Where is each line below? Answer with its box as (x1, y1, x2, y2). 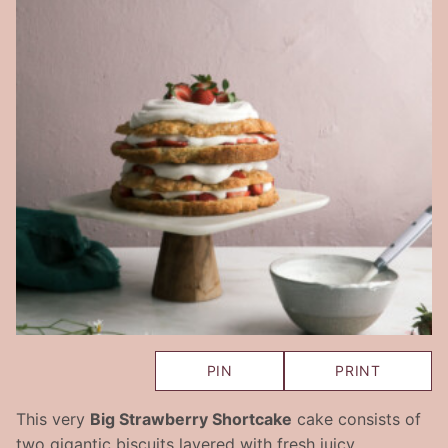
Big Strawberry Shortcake (90, 408, 292, 429)
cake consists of (292, 408, 421, 429)
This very (16, 408, 90, 429)
